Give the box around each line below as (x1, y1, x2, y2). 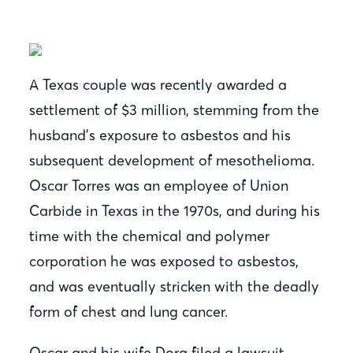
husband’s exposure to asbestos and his (29, 126, 292, 145)
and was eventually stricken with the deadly (29, 277, 320, 296)
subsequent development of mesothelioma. (29, 151, 315, 170)
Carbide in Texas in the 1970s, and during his (29, 202, 321, 221)
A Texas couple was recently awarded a (29, 76, 288, 95)
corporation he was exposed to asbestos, (29, 252, 299, 271)
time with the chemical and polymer (29, 227, 270, 246)
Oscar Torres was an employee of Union (29, 176, 289, 195)
